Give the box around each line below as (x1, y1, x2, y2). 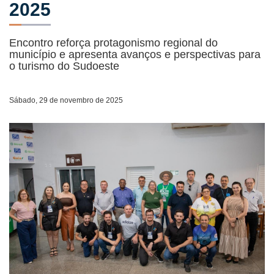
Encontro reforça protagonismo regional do (9, 37, 218, 49)
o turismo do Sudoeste (9, 60, 119, 72)
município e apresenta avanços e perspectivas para (9, 48, 261, 61)
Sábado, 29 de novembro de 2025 (9, 96, 123, 105)
